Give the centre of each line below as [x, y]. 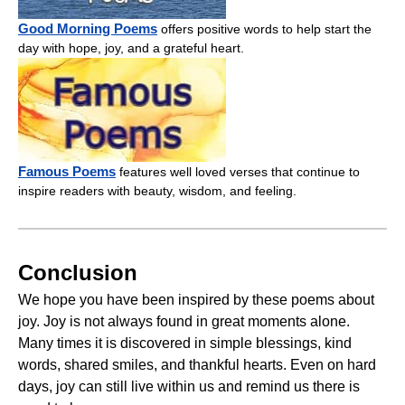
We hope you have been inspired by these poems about [196, 299]
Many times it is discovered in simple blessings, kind [185, 343]
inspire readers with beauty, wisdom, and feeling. [157, 190]
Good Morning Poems [88, 28]
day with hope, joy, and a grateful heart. [131, 47]
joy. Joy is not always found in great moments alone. [184, 321]
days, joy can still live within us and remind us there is [189, 386]
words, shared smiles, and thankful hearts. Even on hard [197, 364]
